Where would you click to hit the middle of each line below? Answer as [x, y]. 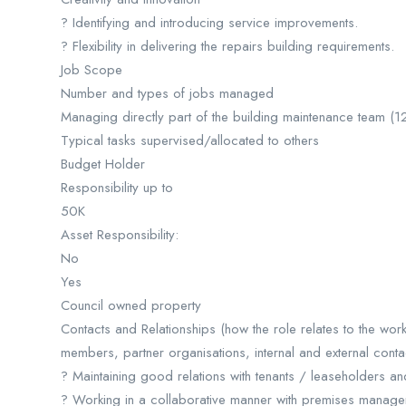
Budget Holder [103, 164]
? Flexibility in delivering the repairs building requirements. [227, 46]
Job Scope [92, 70]
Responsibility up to [117, 188]
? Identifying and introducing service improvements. [209, 23]
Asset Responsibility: [120, 235]
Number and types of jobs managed [167, 93]
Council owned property [131, 305]
